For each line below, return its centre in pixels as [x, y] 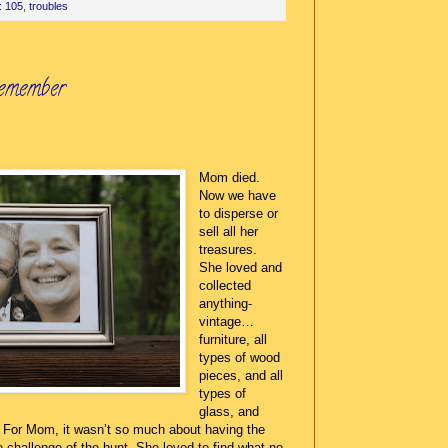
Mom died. [230, 177]
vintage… [227, 321]
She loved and [241, 267]
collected [225, 285]
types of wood [240, 357]
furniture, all [233, 339]
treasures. [228, 249]
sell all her [229, 231]
